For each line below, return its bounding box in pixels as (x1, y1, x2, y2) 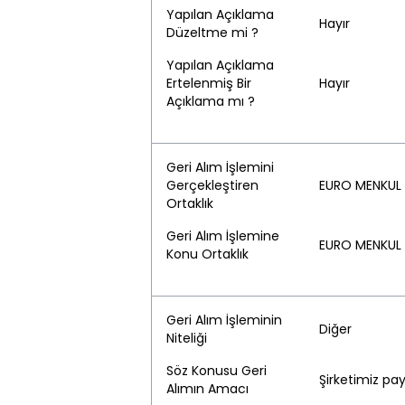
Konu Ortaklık (166, 245, 249, 263)
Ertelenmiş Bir (166, 74, 251, 92)
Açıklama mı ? (166, 92, 255, 110)
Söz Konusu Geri (166, 362, 267, 380)
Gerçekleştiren (166, 176, 259, 194)
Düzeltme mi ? (166, 24, 259, 42)
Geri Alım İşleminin (166, 311, 282, 329)
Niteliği (166, 329, 207, 347)
